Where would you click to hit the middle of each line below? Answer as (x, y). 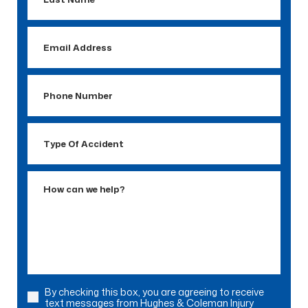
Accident (53, 169)
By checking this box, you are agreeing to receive (154, 291)
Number (49, 102)
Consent (52, 295)
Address (51, 54)
